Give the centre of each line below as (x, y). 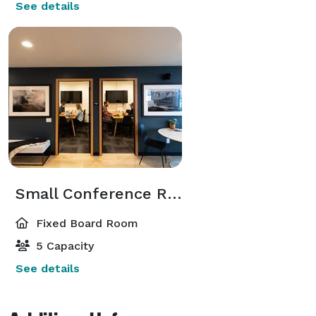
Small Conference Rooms (175, 193)
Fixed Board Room (85, 223)
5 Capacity (63, 245)
